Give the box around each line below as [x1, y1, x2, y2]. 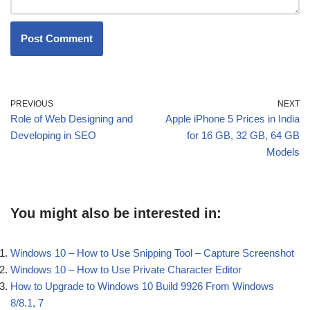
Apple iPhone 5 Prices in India [165, 112, 300, 125]
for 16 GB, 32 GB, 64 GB [187, 129, 300, 141]
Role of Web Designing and [10, 112, 133, 125]
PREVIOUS [10, 98, 53, 109]
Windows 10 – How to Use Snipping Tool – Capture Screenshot [10, 246, 294, 259]
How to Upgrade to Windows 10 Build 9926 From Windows [10, 280, 274, 292]
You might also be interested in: [10, 205, 221, 221]
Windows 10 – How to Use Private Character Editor [10, 263, 241, 275]
